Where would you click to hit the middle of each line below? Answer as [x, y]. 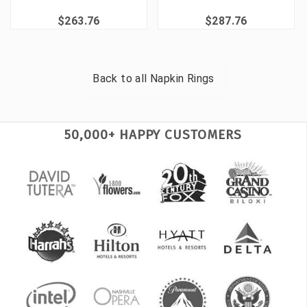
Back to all [121, 79]
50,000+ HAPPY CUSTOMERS [153, 135]
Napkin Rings [182, 79]
